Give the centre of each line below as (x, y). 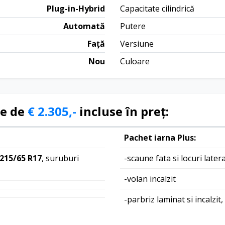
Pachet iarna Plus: (160, 137)
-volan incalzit (150, 179)
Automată (84, 26)
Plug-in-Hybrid (76, 8)
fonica (136, 211)
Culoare (135, 61)
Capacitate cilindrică (157, 8)
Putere (133, 26)
